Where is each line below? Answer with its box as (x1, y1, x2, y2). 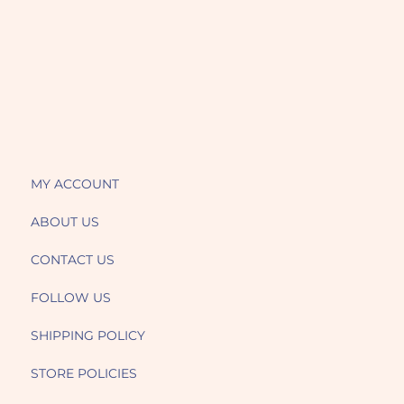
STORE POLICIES (30, 365, 137, 382)
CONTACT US (30, 252, 115, 269)
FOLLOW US (30, 289, 111, 307)
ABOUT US (30, 214, 99, 231)
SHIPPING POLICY (30, 327, 145, 344)
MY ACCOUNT (30, 176, 119, 193)
